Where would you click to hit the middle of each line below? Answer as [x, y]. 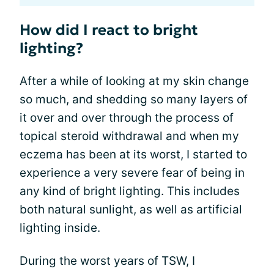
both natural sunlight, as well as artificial [131, 209]
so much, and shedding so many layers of [134, 99]
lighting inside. [60, 228]
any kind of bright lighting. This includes [130, 191]
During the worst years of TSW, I [107, 261]
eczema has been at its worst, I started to [133, 154]
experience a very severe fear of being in [132, 172]
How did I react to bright [109, 30]
